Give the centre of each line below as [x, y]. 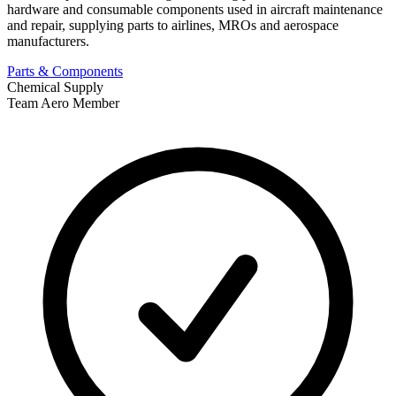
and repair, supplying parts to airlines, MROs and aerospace [173, 25]
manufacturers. [48, 41]
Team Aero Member [63, 103]
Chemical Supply [55, 87]
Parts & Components [65, 71]
